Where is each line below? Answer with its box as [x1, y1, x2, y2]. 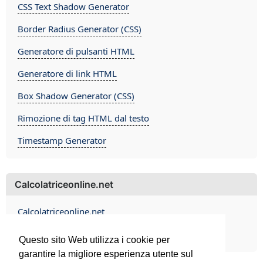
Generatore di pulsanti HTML [18, 45, 134, 57]
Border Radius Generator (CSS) [18, 23, 141, 35]
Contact [18, 228, 48, 240]
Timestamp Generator [18, 134, 106, 146]
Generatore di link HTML [18, 68, 117, 79]
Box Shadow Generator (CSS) [18, 90, 134, 102]
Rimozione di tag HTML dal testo [18, 112, 149, 124]
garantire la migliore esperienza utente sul [19, 249, 193, 259]
